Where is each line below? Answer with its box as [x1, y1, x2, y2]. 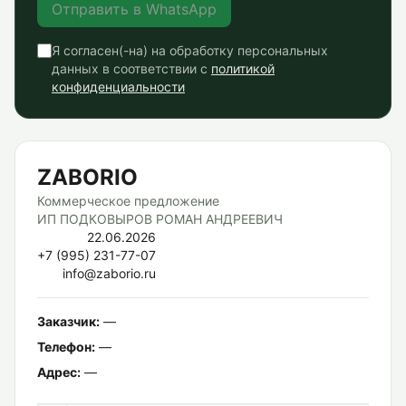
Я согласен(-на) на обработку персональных [52, 43, 328, 58]
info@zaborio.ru [63, 266, 156, 281]
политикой [211, 61, 275, 76]
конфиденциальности [52, 79, 185, 94]
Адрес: [37, 364, 81, 380]
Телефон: [37, 339, 95, 354]
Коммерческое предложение [37, 193, 219, 208]
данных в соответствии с [52, 61, 208, 76]
